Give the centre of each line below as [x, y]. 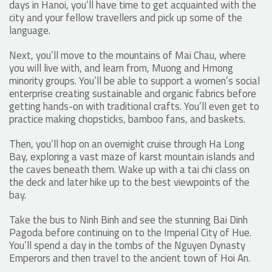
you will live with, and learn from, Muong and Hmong [121, 68]
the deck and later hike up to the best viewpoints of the [129, 182]
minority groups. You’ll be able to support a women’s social [134, 80]
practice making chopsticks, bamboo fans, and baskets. [127, 119]
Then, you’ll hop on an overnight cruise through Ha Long [127, 144]
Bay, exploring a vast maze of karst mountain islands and [132, 156]
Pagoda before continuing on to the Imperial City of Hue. [130, 232]
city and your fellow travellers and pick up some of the [126, 17]
